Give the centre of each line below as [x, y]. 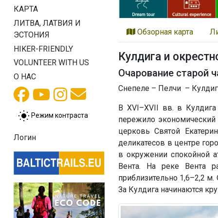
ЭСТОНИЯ [32, 35]
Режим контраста [60, 115]
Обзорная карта [164, 32]
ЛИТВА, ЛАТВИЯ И [47, 23]
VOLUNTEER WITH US [51, 63]
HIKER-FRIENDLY [43, 49]
